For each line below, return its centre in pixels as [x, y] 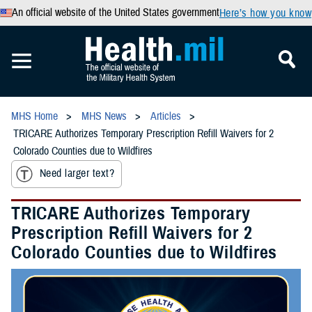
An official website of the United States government [115, 13]
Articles [166, 116]
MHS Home [34, 116]
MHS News [104, 116]
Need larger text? [77, 174]
